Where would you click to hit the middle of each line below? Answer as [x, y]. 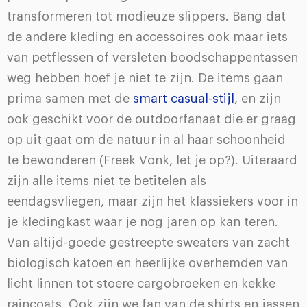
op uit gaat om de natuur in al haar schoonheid [146, 140]
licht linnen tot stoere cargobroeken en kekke [141, 284]
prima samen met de [70, 99]
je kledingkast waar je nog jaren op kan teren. [143, 222]
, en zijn [258, 99]
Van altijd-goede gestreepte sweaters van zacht [148, 243]
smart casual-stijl [184, 99]
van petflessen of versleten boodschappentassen [152, 58]
